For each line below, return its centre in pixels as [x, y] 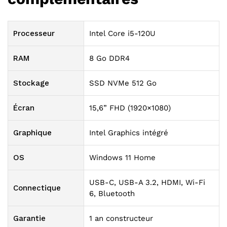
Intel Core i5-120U [122, 34]
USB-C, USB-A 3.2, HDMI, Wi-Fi [147, 183]
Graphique [32, 133]
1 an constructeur [121, 219]
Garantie [29, 219]
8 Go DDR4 [109, 59]
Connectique [37, 188]
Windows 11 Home [122, 158]
